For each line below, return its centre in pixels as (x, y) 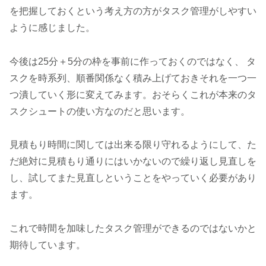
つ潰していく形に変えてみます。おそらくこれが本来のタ (133, 94)
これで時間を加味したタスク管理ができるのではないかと (133, 229)
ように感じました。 (52, 27)
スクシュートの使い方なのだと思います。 (100, 111)
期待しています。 (47, 245)
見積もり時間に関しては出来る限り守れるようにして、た (133, 145)
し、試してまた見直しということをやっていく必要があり (133, 178)
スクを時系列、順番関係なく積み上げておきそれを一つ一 (133, 78)
